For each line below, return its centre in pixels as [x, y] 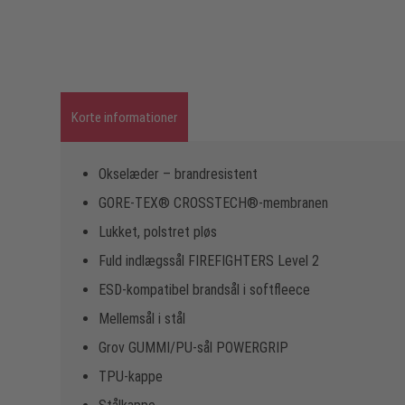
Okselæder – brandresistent [178, 174]
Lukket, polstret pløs [158, 231]
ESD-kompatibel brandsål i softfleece [204, 289]
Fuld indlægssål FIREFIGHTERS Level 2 [209, 260]
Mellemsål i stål [142, 318]
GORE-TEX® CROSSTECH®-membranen [213, 202]
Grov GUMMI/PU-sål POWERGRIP [193, 347]
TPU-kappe [131, 376]
